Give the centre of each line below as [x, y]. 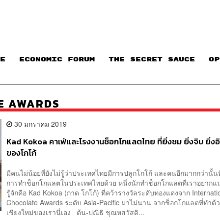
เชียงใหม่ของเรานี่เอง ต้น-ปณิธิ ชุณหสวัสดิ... [76, 212]
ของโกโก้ [22, 153]
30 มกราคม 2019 [40, 124]
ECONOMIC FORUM [57, 60]
